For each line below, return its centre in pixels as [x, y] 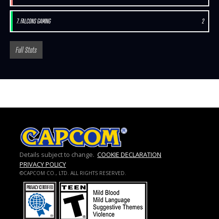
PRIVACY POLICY [43, 164]
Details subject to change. [57, 154]
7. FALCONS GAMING [34, 21]
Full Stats [26, 50]
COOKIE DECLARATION [129, 154]
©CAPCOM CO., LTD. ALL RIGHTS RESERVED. [73, 173]
